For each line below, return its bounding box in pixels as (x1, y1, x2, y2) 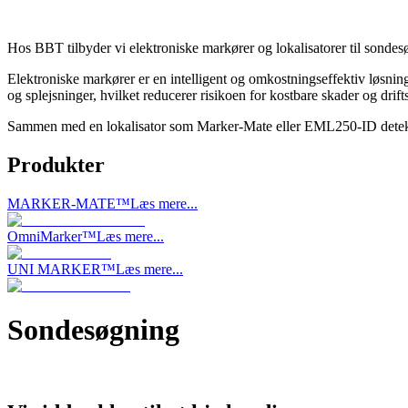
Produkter (7, 152, 105, 177)
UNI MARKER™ (7, 260, 116, 277)
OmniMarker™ (7, 228, 97, 244)
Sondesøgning (7, 313, 179, 347)
